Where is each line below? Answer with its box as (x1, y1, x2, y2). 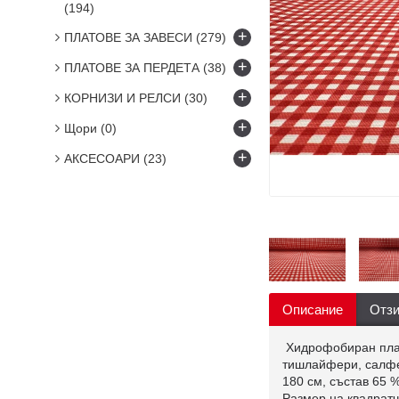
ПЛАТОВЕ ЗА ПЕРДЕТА (64, 61, 203, 75)
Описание (282, 301, 343, 317)
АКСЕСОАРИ (64, 151, 143, 166)
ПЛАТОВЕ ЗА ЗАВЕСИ (64, 30, 196, 45)
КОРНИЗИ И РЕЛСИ (64, 91, 184, 105)
